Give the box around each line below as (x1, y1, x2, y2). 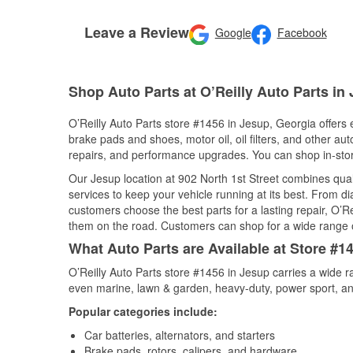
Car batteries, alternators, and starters (84, 327, 275, 343)
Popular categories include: (69, 303, 217, 319)
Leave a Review (84, 21, 189, 43)
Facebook (277, 24, 327, 41)
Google (214, 24, 251, 41)
